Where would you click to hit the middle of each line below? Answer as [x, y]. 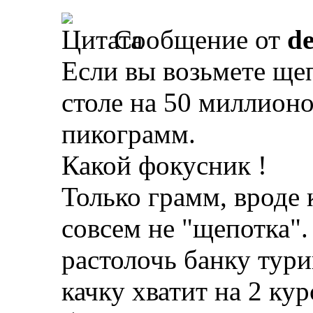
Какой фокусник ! [164, 165]
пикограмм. [129, 133]
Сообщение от [197, 39]
